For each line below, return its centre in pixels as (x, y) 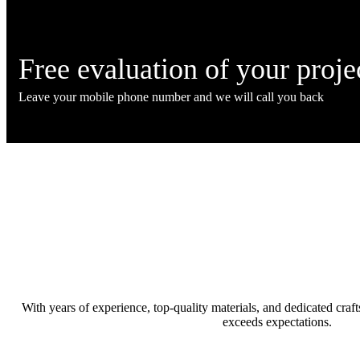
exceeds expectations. (277, 322)
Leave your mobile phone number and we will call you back (171, 97)
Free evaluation (108, 70)
